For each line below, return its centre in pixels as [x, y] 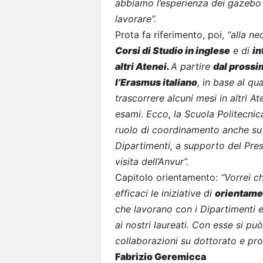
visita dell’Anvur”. [152, 161]
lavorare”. [136, 18]
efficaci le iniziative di [165, 193]
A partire [192, 66]
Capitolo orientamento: [168, 177]
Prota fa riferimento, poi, [171, 34]
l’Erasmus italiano [156, 82]
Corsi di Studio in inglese [173, 50]
